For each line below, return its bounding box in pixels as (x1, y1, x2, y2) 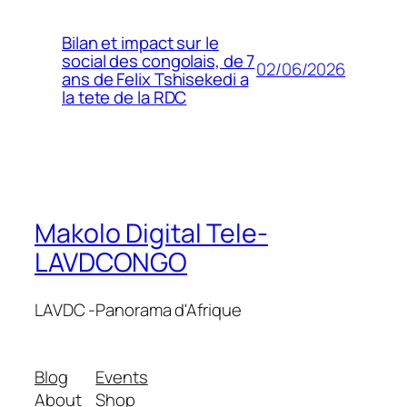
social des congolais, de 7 (62, 48, 255, 73)
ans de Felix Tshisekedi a (62, 66, 249, 91)
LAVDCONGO (35, 244, 188, 281)
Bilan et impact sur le (62, 30, 219, 55)
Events (95, 364, 148, 389)
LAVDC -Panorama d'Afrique (35, 298, 242, 323)
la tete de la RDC (62, 84, 187, 109)
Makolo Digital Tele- (35, 215, 268, 252)
